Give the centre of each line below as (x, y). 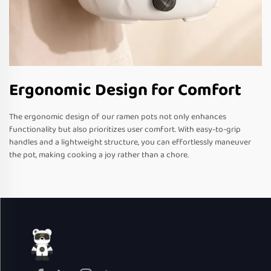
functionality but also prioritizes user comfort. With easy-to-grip (125, 130)
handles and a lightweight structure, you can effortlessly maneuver (130, 142)
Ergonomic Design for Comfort (125, 91)
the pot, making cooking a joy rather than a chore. (99, 155)
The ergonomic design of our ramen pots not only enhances (118, 117)
